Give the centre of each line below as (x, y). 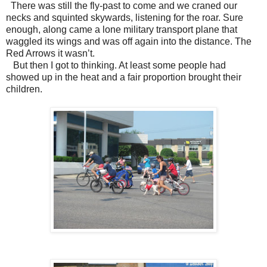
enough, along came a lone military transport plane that (122, 29)
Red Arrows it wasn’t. (50, 53)
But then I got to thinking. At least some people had (116, 65)
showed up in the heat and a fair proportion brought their (124, 77)
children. (24, 89)
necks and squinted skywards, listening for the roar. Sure (125, 17)
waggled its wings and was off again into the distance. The (129, 41)
